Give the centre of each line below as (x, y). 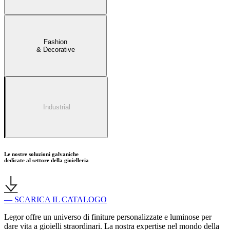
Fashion (55, 42)
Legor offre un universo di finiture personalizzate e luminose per (108, 217)
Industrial (56, 107)
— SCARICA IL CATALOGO (55, 199)
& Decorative (55, 49)
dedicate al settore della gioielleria (46, 160)
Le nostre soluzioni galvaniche (41, 154)
